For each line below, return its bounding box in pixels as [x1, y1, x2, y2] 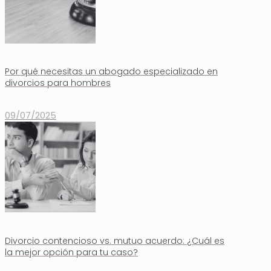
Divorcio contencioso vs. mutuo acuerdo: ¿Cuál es [5, 234, 224, 247]
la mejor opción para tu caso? [5, 246, 138, 258]
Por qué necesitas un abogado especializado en [5, 65, 218, 78]
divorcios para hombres [5, 77, 111, 90]
